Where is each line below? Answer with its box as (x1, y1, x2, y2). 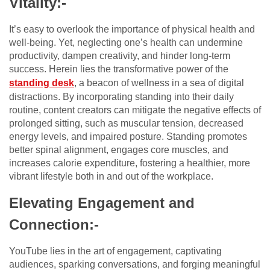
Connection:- (9, 216, 99, 233)
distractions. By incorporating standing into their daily (9, 92, 234, 102)
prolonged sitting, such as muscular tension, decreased (9, 118, 243, 129)
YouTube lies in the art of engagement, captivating (9, 246, 222, 257)
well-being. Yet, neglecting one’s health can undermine (9, 37, 243, 48)
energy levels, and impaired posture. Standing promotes (9, 131, 247, 142)
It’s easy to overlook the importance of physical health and (9, 24, 255, 35)
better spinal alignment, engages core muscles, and (9, 145, 228, 155)
